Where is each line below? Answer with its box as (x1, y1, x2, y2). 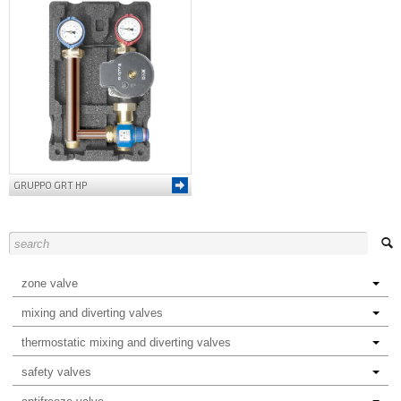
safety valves (21, 365, 91, 380)
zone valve (21, 277, 78, 291)
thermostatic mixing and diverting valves (21, 336, 231, 350)
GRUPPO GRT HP (13, 179, 87, 191)
